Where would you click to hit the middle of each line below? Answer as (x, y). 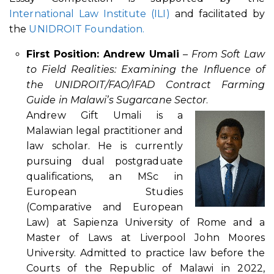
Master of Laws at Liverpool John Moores (146, 237)
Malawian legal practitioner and (105, 130)
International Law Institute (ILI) (90, 13)
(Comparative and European (105, 207)
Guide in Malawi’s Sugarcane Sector (117, 100)
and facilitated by (217, 13)
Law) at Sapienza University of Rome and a (146, 222)
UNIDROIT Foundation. (87, 29)
